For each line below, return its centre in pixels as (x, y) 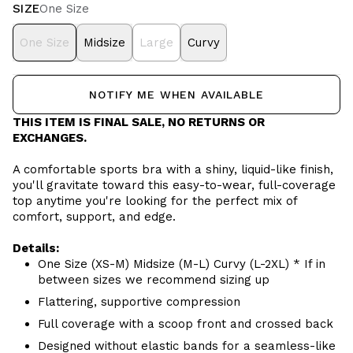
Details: (36, 248)
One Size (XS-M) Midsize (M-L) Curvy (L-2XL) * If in (182, 264)
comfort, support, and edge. (94, 217)
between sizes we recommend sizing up (154, 280)
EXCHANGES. (50, 138)
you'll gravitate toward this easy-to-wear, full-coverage (174, 185)
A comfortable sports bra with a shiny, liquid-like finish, (173, 169)
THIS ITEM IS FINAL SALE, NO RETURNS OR (139, 122)
